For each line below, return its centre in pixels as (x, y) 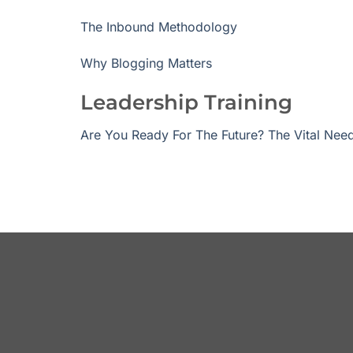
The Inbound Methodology (159, 26)
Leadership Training (186, 102)
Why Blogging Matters (146, 63)
